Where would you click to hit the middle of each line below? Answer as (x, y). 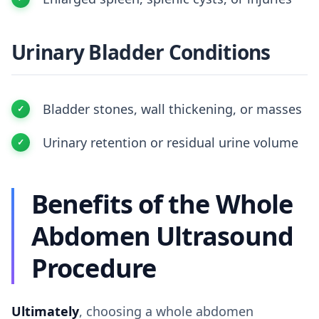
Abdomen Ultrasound (162, 236)
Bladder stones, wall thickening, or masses (172, 109)
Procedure (94, 268)
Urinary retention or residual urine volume (171, 142)
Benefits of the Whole (162, 204)
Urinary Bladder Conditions (141, 52)
